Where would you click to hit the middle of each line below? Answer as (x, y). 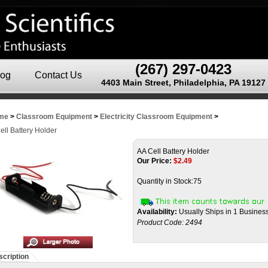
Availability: (157, 212)
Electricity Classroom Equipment (156, 117)
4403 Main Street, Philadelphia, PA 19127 (183, 83)
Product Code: (160, 223)
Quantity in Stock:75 (169, 181)
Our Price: (154, 161)
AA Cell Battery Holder (173, 151)
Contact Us (58, 75)
